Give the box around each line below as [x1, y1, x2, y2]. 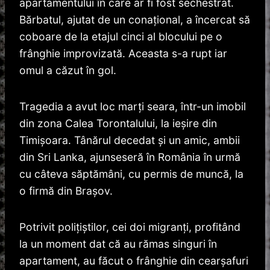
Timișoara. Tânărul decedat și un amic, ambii [19, 134, 240, 147]
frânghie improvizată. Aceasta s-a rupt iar [19, 47, 227, 60]
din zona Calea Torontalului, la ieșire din [19, 117, 217, 130]
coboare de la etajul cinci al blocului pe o [19, 30, 222, 43]
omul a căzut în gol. [19, 64, 116, 77]
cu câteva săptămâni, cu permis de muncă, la [19, 168, 243, 181]
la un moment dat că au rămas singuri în [19, 237, 217, 251]
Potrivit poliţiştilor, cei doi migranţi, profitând [19, 221, 240, 234]
